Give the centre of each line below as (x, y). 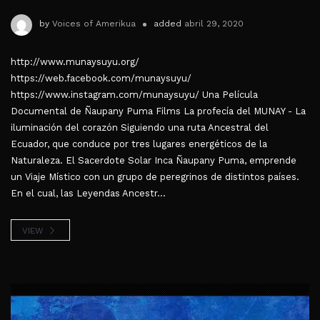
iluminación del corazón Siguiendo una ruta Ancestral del (140, 127)
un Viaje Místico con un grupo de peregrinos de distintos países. (155, 176)
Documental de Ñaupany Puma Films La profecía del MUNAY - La (158, 111)
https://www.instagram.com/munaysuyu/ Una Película (134, 94)
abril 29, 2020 (214, 23)
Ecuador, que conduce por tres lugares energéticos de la (139, 144)
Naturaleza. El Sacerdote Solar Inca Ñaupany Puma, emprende (154, 160)
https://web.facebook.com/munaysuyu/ (101, 78)
